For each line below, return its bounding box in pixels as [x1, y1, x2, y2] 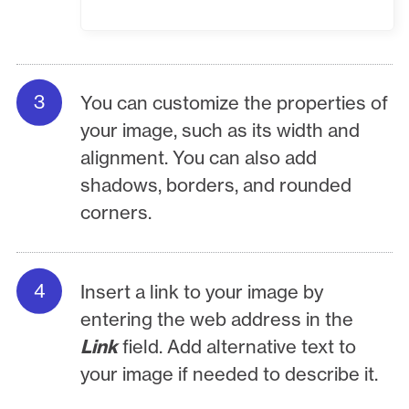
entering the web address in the [80, 307, 354, 330]
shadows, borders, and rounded [80, 173, 352, 197]
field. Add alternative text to [122, 334, 357, 358]
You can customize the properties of [80, 91, 389, 115]
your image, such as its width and [80, 119, 361, 142]
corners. [80, 201, 152, 225]
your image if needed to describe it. [80, 362, 379, 385]
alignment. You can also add [80, 146, 318, 170]
